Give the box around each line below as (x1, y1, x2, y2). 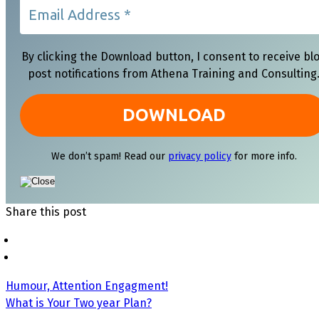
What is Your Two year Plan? (6, 296, 152, 310)
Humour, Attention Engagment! (6, 278, 168, 293)
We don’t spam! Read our (51, 150, 168, 162)
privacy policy (167, 150, 231, 162)
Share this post (6, 204, 86, 219)
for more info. (231, 150, 297, 162)
